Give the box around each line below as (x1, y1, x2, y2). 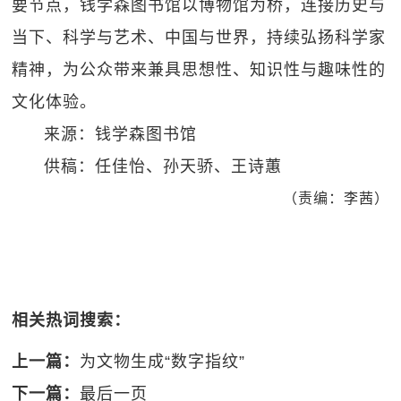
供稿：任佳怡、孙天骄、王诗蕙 (44, 158, 283, 176)
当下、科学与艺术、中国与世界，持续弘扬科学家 (12, 29, 387, 47)
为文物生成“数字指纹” (80, 353, 246, 371)
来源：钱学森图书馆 (44, 125, 198, 144)
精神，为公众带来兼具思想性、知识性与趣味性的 (12, 61, 387, 80)
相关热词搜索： (12, 311, 132, 330)
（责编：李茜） (282, 191, 389, 207)
